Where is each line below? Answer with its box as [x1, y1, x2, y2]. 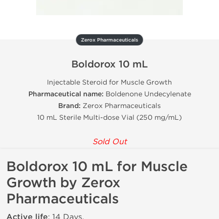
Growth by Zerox [6, 175, 120, 191]
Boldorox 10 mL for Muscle [6, 158, 188, 175]
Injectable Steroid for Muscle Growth [47, 78, 172, 87]
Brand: [58, 102, 83, 110]
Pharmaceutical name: [28, 90, 106, 98]
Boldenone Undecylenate [105, 90, 191, 98]
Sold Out [92, 137, 127, 146]
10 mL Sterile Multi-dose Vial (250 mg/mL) [37, 113, 182, 122]
